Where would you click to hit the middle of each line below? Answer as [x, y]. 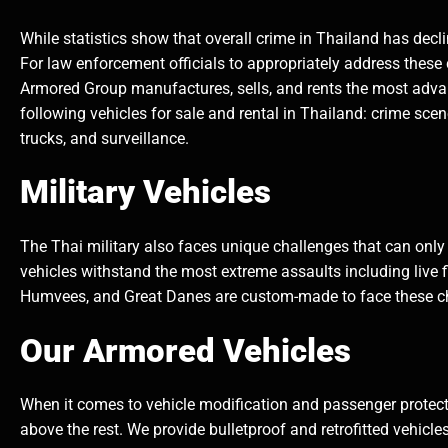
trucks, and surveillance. [104, 138]
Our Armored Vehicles [185, 350]
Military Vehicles [145, 192]
